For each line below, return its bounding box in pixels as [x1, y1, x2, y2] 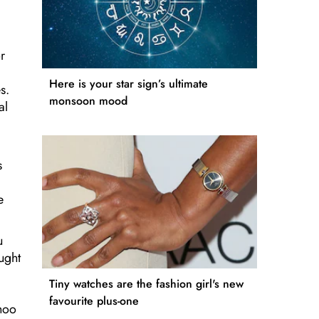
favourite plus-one [49, 293, 139, 310]
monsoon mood [49, 92, 127, 109]
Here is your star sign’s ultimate [49, 75, 208, 92]
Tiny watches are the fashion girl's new [49, 276, 244, 293]
